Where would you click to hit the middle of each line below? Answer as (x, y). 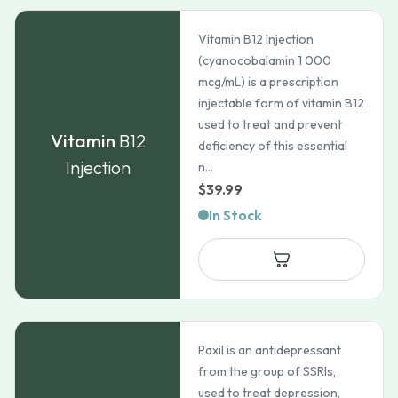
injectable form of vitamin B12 (282, 103)
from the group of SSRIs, (267, 371)
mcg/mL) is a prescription (269, 82)
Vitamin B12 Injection (256, 39)
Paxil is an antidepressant (270, 350)
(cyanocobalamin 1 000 (265, 60)
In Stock (236, 215)
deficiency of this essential (273, 146)
